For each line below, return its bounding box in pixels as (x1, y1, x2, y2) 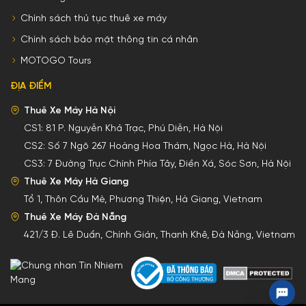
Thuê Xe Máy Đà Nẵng (24, 212, 126, 223)
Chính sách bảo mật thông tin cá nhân (20, 34, 198, 45)
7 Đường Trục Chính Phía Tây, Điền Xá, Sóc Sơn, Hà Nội (48, 158, 291, 169)
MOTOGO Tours (20, 55, 92, 66)
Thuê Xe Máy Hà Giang (24, 176, 128, 187)
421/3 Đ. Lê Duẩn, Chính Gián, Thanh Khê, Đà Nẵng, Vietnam (24, 229, 295, 240)
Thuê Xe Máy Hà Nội (24, 105, 115, 116)
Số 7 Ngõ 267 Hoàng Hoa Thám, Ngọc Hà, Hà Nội (48, 141, 266, 152)
